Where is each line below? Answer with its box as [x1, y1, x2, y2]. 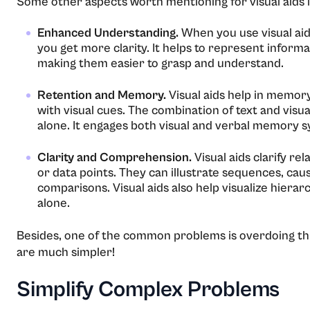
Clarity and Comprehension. [37, 149, 194, 165]
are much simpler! [17, 244, 115, 259]
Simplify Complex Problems [17, 276, 280, 302]
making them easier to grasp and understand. [37, 55, 284, 71]
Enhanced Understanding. [37, 25, 181, 40]
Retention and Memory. [37, 87, 169, 102]
